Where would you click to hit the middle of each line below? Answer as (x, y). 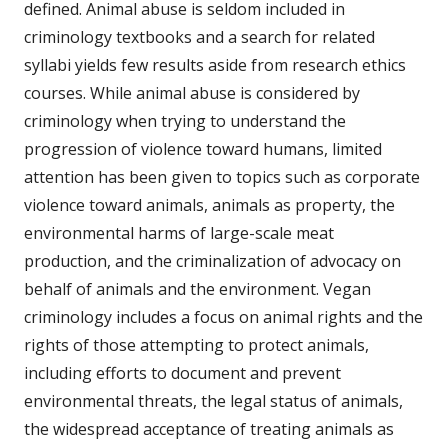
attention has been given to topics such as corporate (222, 176)
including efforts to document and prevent (182, 372)
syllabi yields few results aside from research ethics (215, 64)
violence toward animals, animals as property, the (209, 204)
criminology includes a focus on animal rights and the (223, 316)
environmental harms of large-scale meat (179, 232)
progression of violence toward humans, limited (203, 148)
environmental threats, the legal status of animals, (213, 400)
